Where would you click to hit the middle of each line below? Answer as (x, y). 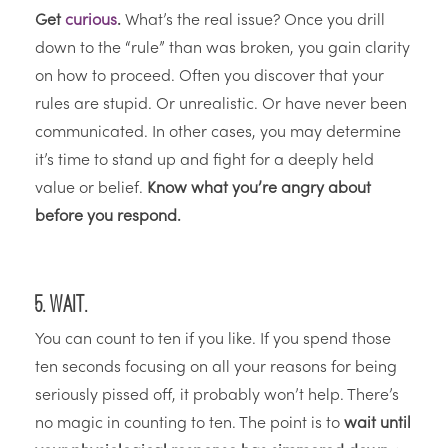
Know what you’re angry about (259, 189)
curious (91, 21)
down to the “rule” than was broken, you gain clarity (222, 49)
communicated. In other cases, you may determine (218, 133)
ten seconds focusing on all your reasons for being (216, 368)
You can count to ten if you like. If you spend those (213, 340)
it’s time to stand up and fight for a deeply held (204, 161)
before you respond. (108, 217)
